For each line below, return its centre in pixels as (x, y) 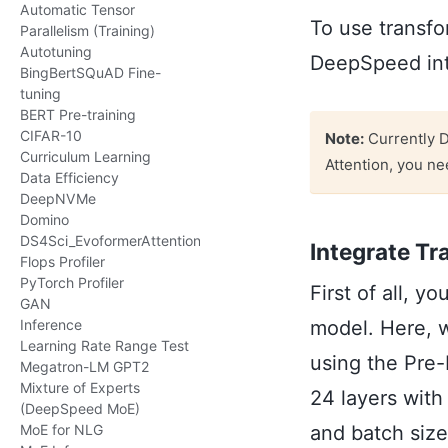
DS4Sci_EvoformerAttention (110, 240)
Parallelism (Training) (87, 30)
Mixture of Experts (80, 387)
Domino (44, 219)
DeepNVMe (58, 198)
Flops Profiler (62, 261)
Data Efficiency (69, 177)
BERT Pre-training (78, 114)
